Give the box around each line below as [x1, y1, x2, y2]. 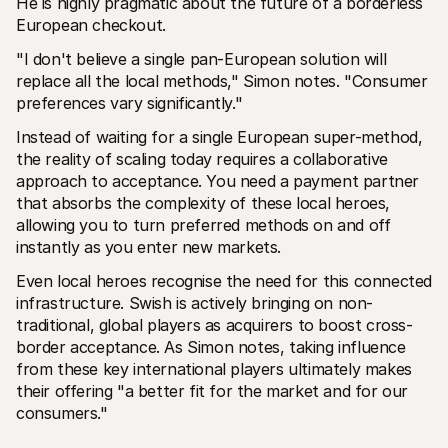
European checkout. [16, 14, 166, 35]
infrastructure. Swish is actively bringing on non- [16, 292, 374, 313]
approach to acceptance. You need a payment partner [16, 170, 420, 191]
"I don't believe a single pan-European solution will [16, 48, 387, 69]
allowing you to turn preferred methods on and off [16, 214, 391, 235]
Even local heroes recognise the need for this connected [16, 270, 433, 291]
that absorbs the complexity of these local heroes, [16, 192, 391, 213]
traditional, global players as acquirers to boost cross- [16, 314, 413, 335]
